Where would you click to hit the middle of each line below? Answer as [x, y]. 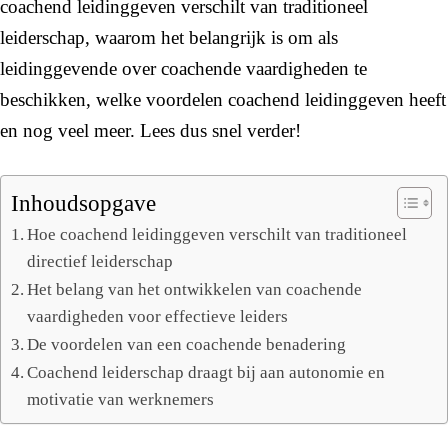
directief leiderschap [100, 261]
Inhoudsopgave [83, 203]
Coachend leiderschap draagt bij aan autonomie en [206, 372]
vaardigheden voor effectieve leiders [158, 316]
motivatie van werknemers [121, 399]
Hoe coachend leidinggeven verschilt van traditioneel [217, 234]
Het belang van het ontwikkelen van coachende [195, 289]
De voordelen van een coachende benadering [187, 344]
